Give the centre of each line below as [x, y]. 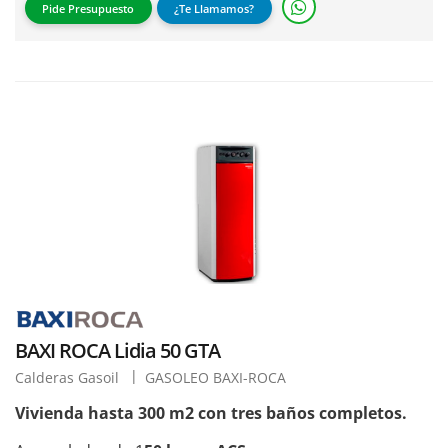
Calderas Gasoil [69, 377]
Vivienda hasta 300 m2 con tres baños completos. [211, 412]
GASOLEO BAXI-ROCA [215, 377]
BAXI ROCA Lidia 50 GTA [117, 350]
